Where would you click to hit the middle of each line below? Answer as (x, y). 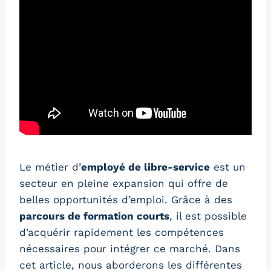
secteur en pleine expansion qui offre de (124, 184)
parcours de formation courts (94, 216)
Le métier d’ (50, 167)
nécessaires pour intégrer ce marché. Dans (130, 249)
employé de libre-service (145, 167)
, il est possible (208, 216)
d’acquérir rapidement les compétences (122, 233)
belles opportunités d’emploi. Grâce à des (126, 200)
